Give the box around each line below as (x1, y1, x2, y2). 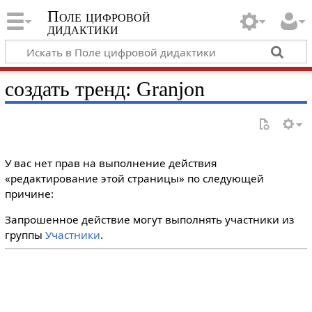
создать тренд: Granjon (4, 77, 205, 101)
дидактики (47, 20, 118, 38)
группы (4, 228, 45, 242)
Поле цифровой (47, 8, 150, 26)
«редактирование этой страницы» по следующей (4, 171, 264, 185)
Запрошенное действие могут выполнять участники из (4, 212, 294, 227)
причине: (4, 187, 54, 201)
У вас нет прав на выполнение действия (4, 156, 217, 170)
